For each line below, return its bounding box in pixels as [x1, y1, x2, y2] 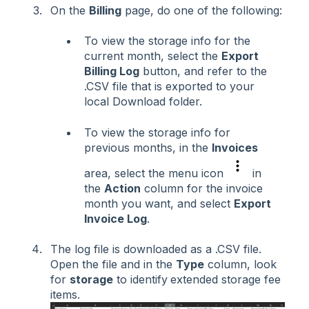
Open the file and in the [50, 257, 176, 272]
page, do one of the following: [121, 3, 282, 17]
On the [50, 3, 89, 17]
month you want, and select [84, 196, 234, 210]
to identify [113, 272, 168, 287]
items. [50, 288, 80, 302]
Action [104, 181, 141, 195]
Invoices [212, 140, 258, 154]
